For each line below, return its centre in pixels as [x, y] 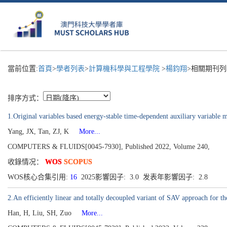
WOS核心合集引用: [39, 177]
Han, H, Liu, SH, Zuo [41, 213]
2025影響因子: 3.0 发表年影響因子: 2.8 [144, 177]
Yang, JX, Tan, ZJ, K [39, 131]
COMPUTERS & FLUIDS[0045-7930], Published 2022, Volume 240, [109, 147]
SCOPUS [78, 162]
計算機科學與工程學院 [125, 69]
